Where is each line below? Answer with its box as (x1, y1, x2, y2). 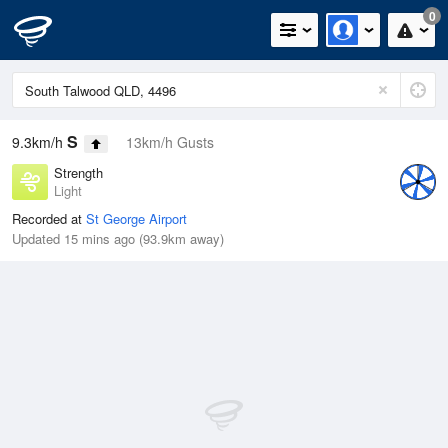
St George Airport (86, 209, 187, 229)
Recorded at (12, 209, 86, 229)
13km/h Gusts (126, 132, 214, 152)
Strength (54, 163, 103, 183)
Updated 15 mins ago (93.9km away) (12, 229, 224, 249)
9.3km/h (12, 132, 67, 152)
